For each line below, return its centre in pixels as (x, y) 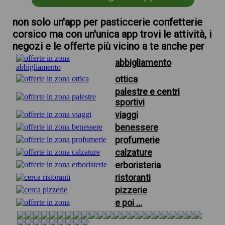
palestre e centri (147, 92)
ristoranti (133, 178)
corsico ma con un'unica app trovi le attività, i (112, 34)
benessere (136, 127)
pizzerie (131, 190)
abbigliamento (143, 63)
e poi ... (128, 203)
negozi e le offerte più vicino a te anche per (108, 46)
